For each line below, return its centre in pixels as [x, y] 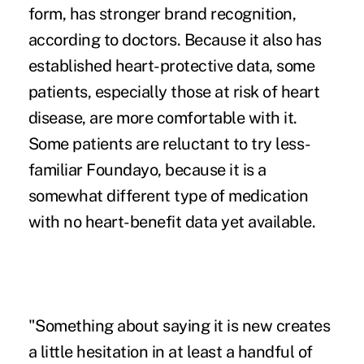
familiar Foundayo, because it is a [147, 170]
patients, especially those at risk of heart [174, 92]
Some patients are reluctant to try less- [169, 144]
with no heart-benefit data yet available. [172, 222]
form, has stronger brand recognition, [162, 14]
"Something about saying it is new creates [179, 326]
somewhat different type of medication [168, 196]
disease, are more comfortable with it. [162, 118]
